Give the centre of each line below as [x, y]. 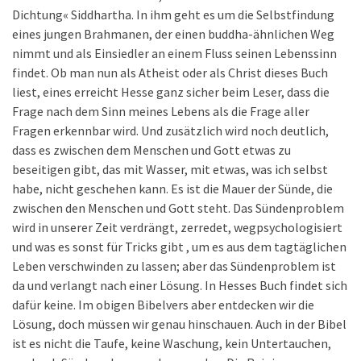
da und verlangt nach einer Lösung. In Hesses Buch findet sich [180, 285]
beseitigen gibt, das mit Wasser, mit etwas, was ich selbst [170, 169]
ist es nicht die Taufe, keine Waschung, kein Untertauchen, [172, 343]
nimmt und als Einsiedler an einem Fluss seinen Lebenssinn [174, 53]
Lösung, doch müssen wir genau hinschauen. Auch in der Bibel [179, 324]
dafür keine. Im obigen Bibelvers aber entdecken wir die [163, 305]
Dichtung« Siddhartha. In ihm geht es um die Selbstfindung [173, 15]
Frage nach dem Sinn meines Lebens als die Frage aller [161, 111]
